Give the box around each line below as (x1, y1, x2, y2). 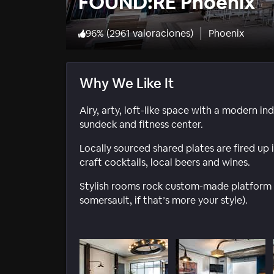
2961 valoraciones (109, 27, 190, 40)
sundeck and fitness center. (80, 118, 203, 131)
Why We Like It (80, 75, 174, 92)
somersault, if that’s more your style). (80, 194, 248, 207)
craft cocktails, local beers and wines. (80, 156, 250, 169)
